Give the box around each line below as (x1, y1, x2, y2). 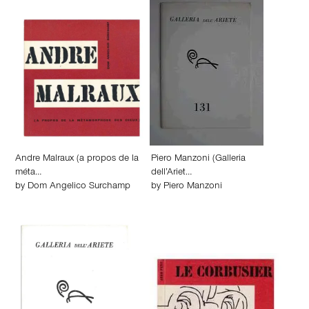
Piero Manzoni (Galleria (151, 154, 246, 164)
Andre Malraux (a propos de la (15, 154, 139, 164)
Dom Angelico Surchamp (28, 182, 130, 192)
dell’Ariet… (151, 168, 192, 178)
